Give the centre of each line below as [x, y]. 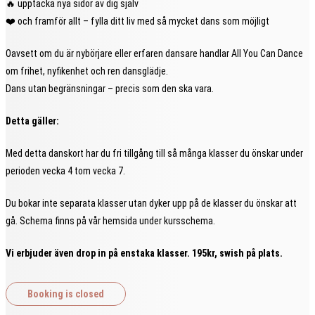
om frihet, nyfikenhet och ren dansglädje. [87, 71]
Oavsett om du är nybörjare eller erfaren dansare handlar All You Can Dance [154, 53]
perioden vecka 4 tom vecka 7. [66, 171]
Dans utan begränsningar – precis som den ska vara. [110, 88]
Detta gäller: [32, 121]
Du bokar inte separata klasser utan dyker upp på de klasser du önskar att [151, 203]
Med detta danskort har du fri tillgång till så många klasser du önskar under [154, 153]
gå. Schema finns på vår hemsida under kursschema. [111, 220]
